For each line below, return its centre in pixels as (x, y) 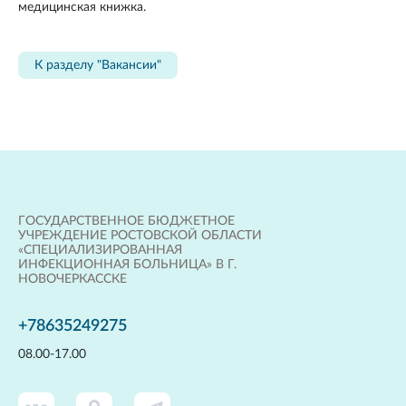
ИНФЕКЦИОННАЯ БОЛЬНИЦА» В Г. (127, 265)
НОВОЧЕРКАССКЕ (72, 279)
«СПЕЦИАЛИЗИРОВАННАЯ (100, 250)
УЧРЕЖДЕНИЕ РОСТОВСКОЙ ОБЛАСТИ (140, 236)
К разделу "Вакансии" (98, 65)
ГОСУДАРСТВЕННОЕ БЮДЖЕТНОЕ (126, 221)
